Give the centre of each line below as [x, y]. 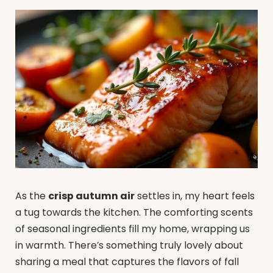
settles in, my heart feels [195, 196]
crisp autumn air [91, 196]
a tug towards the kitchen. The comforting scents [134, 213]
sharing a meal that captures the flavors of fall [127, 262]
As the [32, 196]
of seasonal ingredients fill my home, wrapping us [133, 229]
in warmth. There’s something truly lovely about [129, 246]
